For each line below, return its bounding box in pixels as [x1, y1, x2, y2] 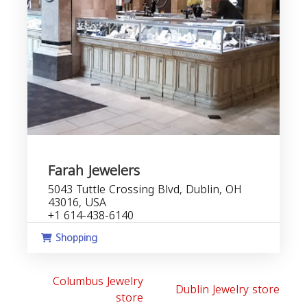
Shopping [52, 229, 97, 247]
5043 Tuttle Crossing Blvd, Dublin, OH [48, 179, 242, 200]
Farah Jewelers [48, 158, 140, 184]
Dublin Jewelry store [175, 279, 280, 300]
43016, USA [48, 192, 106, 213]
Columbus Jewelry [53, 271, 143, 292]
